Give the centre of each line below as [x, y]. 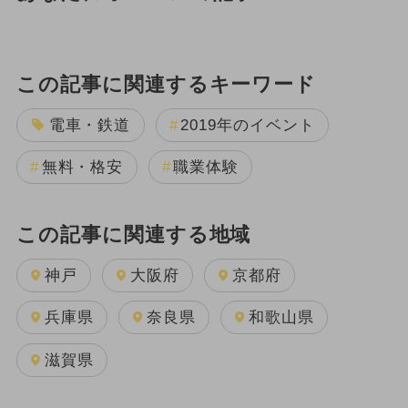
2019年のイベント [248, 125]
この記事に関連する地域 [133, 235]
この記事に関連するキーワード [166, 85]
